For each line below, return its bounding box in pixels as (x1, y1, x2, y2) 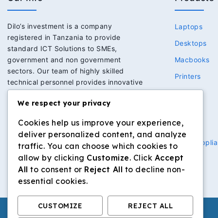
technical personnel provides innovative (7, 78, 143, 87)
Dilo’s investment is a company (7, 22, 112, 31)
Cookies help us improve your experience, (18, 118, 183, 128)
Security (174, 122, 203, 130)
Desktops (174, 39, 207, 48)
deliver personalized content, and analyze (18, 129, 187, 140)
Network (174, 89, 203, 97)
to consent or (28, 164, 84, 175)
